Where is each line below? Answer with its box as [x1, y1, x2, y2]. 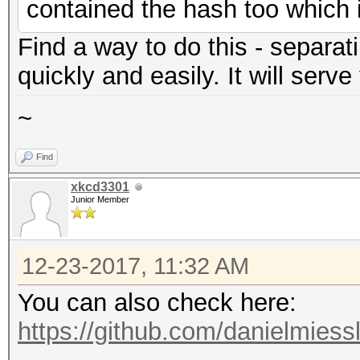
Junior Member [71, 194, 129, 204]
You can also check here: [18, 288, 297, 317]
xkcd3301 [71, 180, 129, 194]
